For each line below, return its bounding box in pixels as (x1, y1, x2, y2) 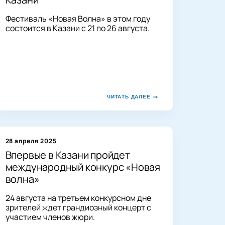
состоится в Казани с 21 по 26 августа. (5, 22, 150, 34)
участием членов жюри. (5, 211, 95, 222)
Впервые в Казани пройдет (5, 148, 130, 162)
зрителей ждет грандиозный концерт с (5, 201, 151, 213)
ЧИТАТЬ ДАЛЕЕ (106, 93, 151, 99)
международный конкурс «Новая (5, 160, 160, 174)
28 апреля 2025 (5, 136, 57, 145)
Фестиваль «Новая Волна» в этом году (5, 13, 150, 24)
